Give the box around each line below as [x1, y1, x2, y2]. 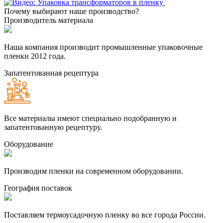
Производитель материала [4, 15, 93, 24]
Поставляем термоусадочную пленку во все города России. [4, 210, 206, 219]
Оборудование [4, 139, 53, 148]
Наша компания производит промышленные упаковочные [4, 42, 203, 51]
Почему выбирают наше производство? [4, 6, 139, 15]
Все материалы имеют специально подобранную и [4, 113, 177, 122]
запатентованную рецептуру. [4, 122, 102, 131]
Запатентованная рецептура [4, 68, 99, 77]
